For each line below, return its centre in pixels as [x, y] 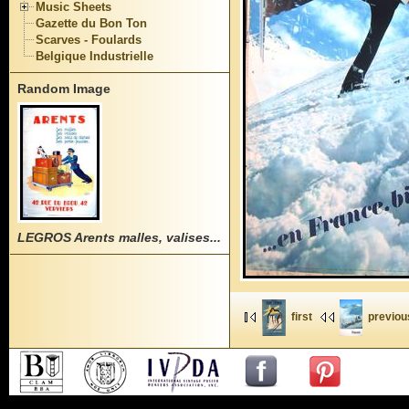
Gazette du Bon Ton [92, 23]
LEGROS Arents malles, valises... [120, 237]
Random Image [64, 88]
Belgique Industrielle [95, 56]
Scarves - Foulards [89, 39]
